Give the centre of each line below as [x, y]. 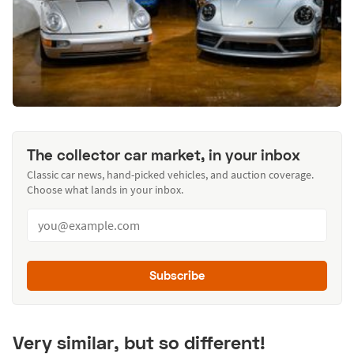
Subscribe [177, 275]
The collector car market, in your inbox [163, 154]
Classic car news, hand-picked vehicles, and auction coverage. [170, 175]
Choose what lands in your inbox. [105, 190]
